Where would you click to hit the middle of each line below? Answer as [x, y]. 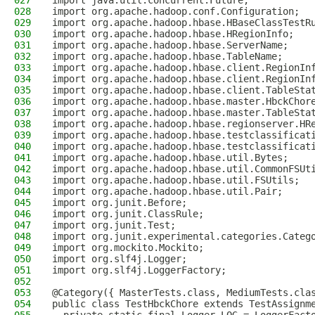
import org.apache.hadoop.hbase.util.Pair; [167, 191]
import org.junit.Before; [120, 202]
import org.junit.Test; [114, 225]
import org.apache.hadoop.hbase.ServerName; [170, 45]
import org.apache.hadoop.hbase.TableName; [167, 56]
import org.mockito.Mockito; [128, 247]
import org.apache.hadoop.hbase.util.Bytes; [170, 157]
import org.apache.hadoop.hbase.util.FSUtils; [176, 180]
